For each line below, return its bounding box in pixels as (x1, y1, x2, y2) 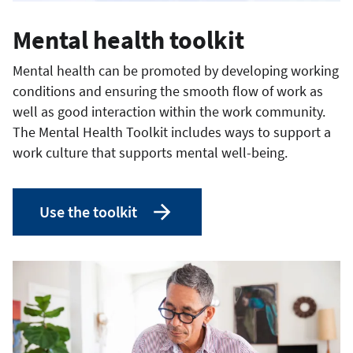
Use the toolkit (39, 201, 137, 221)
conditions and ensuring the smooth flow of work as (13, 81, 323, 100)
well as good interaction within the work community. (13, 102, 325, 121)
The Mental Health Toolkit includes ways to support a (13, 122, 331, 141)
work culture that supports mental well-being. (13, 143, 291, 162)
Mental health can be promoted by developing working (13, 61, 339, 80)
